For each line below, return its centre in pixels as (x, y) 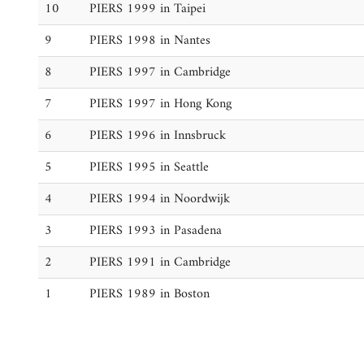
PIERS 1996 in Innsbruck (158, 136)
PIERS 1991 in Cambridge (160, 262)
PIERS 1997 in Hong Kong (160, 104)
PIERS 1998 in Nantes (150, 41)
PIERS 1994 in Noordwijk (160, 199)
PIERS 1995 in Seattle (149, 167)
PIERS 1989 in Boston (149, 294)
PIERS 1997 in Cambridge (160, 72)
